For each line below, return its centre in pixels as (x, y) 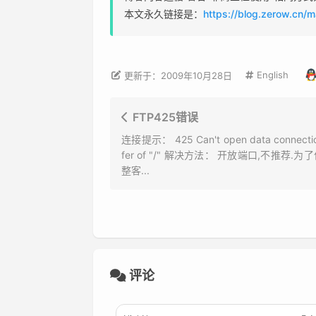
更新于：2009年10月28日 (178, 75)
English (272, 75)
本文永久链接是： (164, 14)
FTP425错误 (165, 117)
